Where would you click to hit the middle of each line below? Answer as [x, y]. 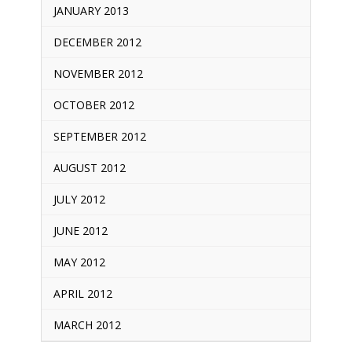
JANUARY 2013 [91, 10]
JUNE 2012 [80, 230]
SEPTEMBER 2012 [99, 136]
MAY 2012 [79, 262]
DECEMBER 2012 [97, 42]
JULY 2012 [79, 199]
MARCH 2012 [87, 324]
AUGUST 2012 [89, 167]
